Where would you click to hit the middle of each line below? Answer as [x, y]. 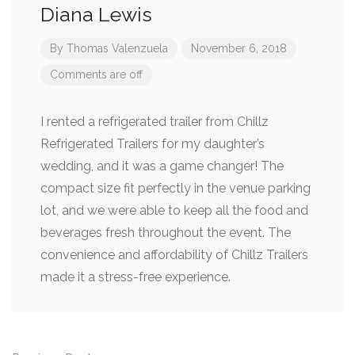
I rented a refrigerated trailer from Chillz [155, 122]
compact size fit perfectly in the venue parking [176, 188]
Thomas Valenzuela [117, 48]
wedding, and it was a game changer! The [162, 166]
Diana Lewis [96, 14]
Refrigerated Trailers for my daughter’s [153, 144]
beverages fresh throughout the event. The [166, 233]
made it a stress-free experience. [136, 277]
